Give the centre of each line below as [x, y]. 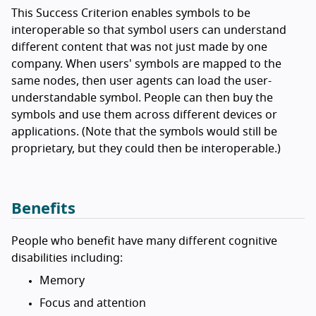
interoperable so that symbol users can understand [149, 31]
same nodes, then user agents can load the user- [141, 81]
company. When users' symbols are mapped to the [146, 65]
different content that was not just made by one [139, 48]
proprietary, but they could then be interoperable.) [146, 149]
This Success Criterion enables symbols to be [131, 14]
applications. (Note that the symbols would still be [144, 132]
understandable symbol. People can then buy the [142, 98]
